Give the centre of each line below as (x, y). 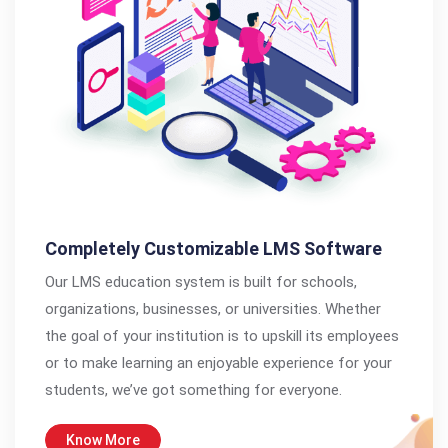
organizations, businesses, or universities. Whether (213, 308)
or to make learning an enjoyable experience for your (218, 362)
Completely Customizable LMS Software (213, 248)
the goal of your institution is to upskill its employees (222, 335)
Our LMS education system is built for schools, (201, 281)
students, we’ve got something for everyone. (193, 389)
